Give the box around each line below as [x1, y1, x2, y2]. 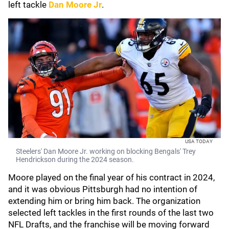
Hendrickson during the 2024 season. [16, 155, 134, 164]
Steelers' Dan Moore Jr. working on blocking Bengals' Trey [16, 147, 196, 155]
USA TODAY [185, 139, 213, 144]
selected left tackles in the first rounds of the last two [8, 208, 214, 218]
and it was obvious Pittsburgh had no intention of [8, 184, 197, 194]
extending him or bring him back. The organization [8, 196, 200, 206]
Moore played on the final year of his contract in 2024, [8, 172, 215, 182]
